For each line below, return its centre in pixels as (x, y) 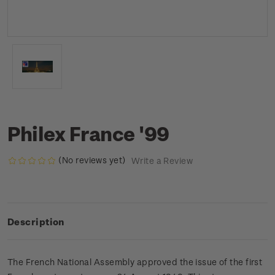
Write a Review (162, 161)
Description (36, 222)
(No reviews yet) (92, 160)
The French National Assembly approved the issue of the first (135, 262)
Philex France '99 (88, 133)
